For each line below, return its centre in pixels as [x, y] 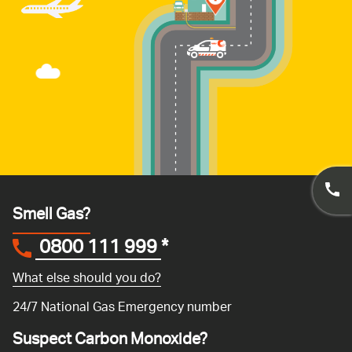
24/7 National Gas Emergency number [122, 308]
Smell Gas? [51, 216]
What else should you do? [87, 279]
